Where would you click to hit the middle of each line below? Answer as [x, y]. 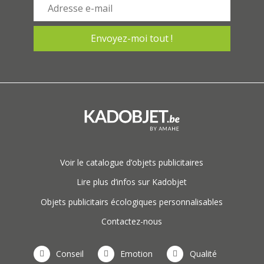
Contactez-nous [132, 222]
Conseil [70, 254]
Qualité [203, 254]
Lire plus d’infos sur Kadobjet [132, 182]
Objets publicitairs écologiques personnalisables [132, 202]
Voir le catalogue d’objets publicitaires [132, 162]
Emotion [137, 254]
